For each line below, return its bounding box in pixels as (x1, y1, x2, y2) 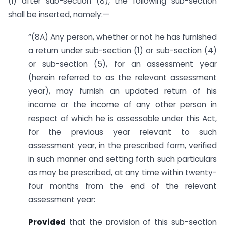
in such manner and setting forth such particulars (28, 153, 217, 164)
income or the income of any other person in (28, 99, 217, 110)
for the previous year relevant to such (28, 126, 217, 137)
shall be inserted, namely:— (8, 9, 109, 20)
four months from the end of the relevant (28, 180, 217, 191)
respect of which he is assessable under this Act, (28, 113, 217, 124)
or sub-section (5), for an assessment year (28, 58, 217, 69)
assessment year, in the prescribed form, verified (28, 140, 217, 151)
